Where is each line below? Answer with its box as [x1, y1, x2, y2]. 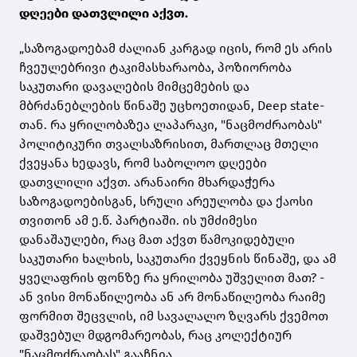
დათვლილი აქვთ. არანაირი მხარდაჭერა [19, 174, 275, 190]
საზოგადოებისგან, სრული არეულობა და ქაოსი [19, 193, 313, 209]
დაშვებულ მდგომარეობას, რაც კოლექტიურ [19, 327, 292, 343]
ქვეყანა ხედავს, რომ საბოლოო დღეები [19, 155, 267, 171]
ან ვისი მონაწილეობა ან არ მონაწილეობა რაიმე [19, 288, 326, 304]
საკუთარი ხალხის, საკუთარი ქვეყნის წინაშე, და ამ [19, 250, 336, 266]
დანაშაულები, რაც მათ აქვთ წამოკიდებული [19, 231, 295, 247]
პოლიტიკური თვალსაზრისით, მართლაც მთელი [19, 135, 319, 151]
